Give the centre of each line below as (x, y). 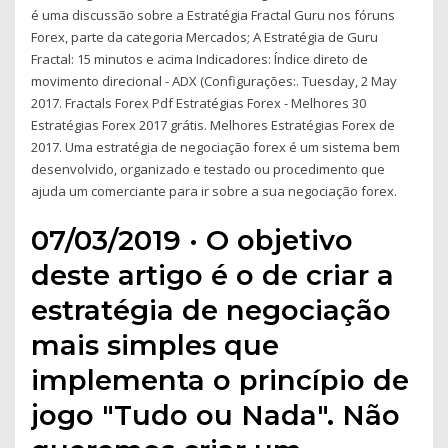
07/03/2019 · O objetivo (192, 239)
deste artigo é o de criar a (213, 274)
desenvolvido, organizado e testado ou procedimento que (208, 169)
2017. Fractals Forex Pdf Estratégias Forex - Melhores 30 (199, 103)
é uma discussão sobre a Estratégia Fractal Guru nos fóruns (213, 15)
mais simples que (155, 344)
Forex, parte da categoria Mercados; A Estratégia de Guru (205, 37)
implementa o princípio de (220, 379)
